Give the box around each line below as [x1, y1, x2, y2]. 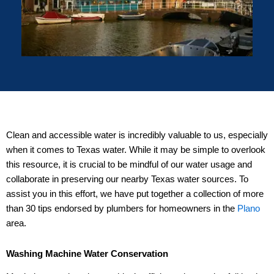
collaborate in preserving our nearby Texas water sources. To [6, 174, 248, 185]
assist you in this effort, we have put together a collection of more [6, 189, 264, 199]
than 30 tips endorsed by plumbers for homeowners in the [6, 204, 237, 214]
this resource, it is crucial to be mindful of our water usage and [6, 160, 252, 170]
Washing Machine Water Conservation [6, 248, 168, 259]
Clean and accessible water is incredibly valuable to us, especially [6, 130, 268, 141]
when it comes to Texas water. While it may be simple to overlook [6, 145, 265, 155]
